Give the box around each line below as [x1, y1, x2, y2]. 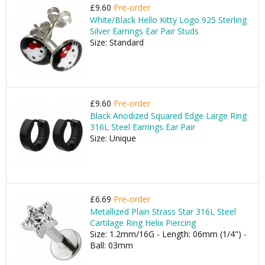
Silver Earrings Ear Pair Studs [90, 25, 199, 37]
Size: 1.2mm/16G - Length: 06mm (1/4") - [90, 228, 247, 240]
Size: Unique [90, 132, 136, 144]
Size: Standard [90, 37, 144, 48]
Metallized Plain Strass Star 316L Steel [90, 206, 236, 217]
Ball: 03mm [90, 240, 133, 251]
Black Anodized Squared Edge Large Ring [90, 110, 247, 121]
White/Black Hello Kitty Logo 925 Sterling [90, 14, 247, 25]
